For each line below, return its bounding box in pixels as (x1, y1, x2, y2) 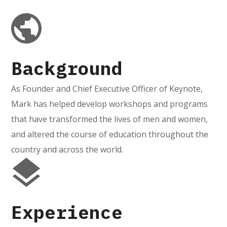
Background (11, 56, 123, 80)
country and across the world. (11, 143, 124, 155)
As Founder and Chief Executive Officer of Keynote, (11, 83, 203, 94)
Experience (11, 200, 123, 224)
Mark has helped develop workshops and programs (11, 98, 208, 109)
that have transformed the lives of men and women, (11, 113, 208, 125)
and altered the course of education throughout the (11, 128, 209, 140)
